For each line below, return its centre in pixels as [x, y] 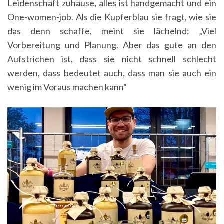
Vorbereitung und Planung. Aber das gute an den [112, 45]
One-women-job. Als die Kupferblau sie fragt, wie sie [112, 17]
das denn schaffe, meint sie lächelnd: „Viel [112, 31]
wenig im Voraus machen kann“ [67, 87]
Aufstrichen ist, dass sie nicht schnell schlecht [112, 59]
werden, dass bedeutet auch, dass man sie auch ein [112, 73]
